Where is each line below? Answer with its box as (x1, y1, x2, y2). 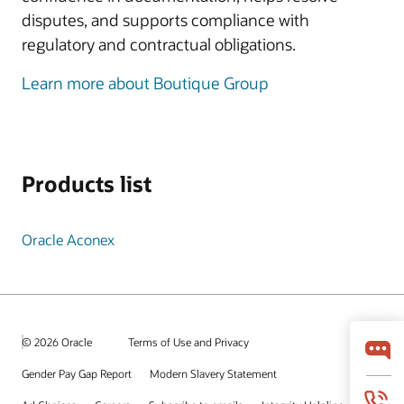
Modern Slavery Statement (150, 366, 277, 381)
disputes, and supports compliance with (22, 9, 309, 31)
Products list (22, 170, 151, 197)
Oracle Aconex (22, 230, 115, 249)
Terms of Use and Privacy (128, 335, 249, 349)
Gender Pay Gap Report (22, 366, 132, 381)
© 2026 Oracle (22, 334, 92, 349)
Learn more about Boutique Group (22, 72, 269, 94)
